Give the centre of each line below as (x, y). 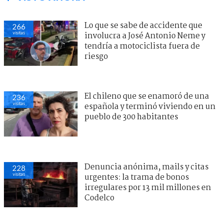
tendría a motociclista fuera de (142, 47)
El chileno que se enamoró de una (147, 97)
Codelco (99, 198)
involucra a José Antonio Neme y (145, 36)
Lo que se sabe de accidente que (143, 26)
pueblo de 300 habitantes (131, 117)
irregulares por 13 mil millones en (148, 188)
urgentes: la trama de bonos (137, 178)
